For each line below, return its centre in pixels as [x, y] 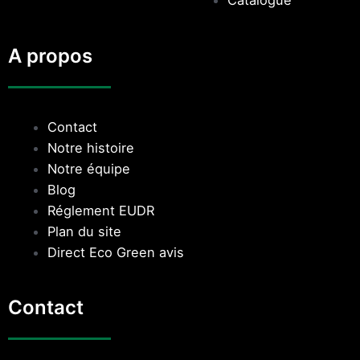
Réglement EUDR [101, 210]
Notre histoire [91, 147]
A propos [50, 55]
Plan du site [85, 231]
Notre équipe [89, 168]
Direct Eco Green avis [116, 252]
